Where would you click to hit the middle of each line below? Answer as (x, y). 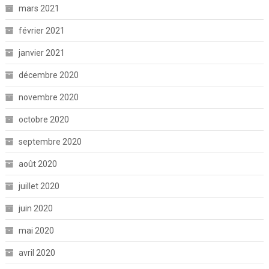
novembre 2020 (48, 97)
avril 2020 (37, 252)
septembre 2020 (50, 141)
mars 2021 (39, 8)
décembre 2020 (48, 75)
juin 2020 (35, 208)
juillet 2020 (39, 186)
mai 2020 (36, 230)
